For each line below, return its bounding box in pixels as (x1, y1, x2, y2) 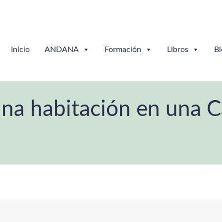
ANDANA (45, 46, 79, 54)
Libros (167, 46, 188, 54)
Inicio (11, 46, 30, 54)
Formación (105, 46, 141, 54)
